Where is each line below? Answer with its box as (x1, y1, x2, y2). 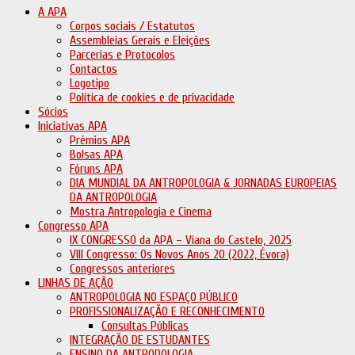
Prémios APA (70, 133, 130, 147)
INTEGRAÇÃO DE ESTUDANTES (70, 333, 210, 347)
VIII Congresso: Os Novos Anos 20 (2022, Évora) (70, 247, 289, 261)
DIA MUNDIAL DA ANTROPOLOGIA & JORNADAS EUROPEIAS (70, 176, 337, 190)
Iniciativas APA (38, 119, 107, 133)
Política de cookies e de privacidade (70, 90, 235, 105)
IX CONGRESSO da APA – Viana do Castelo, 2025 (70, 233, 292, 247)
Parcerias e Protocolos (70, 48, 175, 62)
